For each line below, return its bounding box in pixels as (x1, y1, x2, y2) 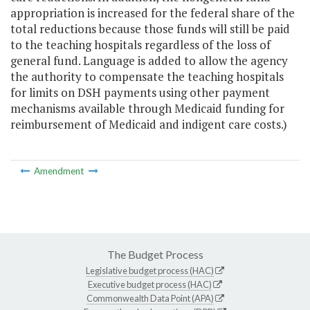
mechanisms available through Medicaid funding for (10, 100, 284, 117)
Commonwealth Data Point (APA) (86, 292, 214, 304)
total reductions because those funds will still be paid (10, 21, 290, 37)
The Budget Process (107, 247, 203, 261)
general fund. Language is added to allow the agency (10, 53, 288, 69)
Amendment (33, 165, 84, 176)
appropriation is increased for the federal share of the (10, 5, 295, 21)
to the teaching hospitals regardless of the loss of (10, 37, 271, 53)
